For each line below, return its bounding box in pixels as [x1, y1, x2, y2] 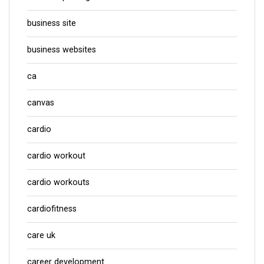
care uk [27, 230, 55, 241]
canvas [27, 98, 54, 108]
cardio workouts [27, 177, 90, 188]
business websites [27, 45, 96, 55]
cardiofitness [27, 204, 77, 214]
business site [27, 18, 76, 29]
